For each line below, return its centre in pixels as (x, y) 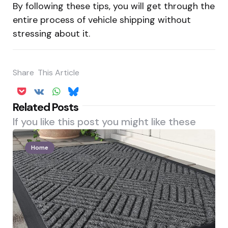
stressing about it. (51, 33)
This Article (59, 73)
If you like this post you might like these (104, 122)
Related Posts (46, 107)
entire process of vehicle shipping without (102, 20)
